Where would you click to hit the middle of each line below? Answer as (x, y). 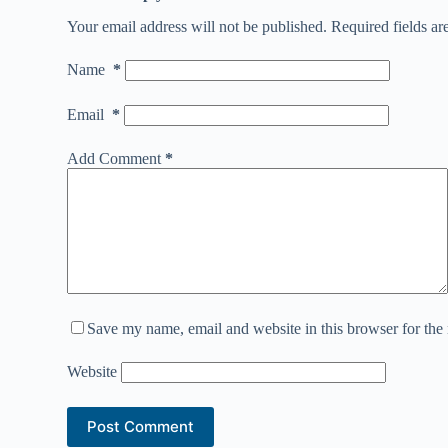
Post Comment (141, 427)
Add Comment (114, 158)
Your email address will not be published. (197, 26)
